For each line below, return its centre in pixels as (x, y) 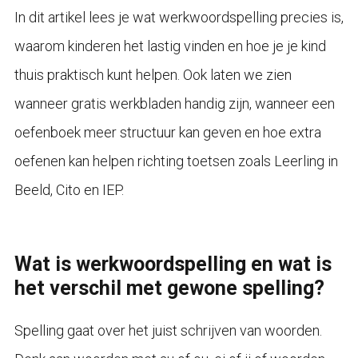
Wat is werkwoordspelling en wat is (173, 264)
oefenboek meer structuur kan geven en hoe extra (167, 132)
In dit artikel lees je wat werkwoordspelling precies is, (179, 17)
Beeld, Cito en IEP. (69, 189)
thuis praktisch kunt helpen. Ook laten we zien (153, 74)
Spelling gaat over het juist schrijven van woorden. (168, 330)
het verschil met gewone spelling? (169, 288)
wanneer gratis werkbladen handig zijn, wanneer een (174, 103)
